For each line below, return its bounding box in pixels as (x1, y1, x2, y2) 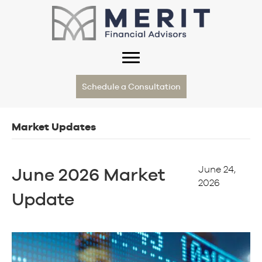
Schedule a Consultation (81, 81, 181, 91)
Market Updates (12, 120, 96, 133)
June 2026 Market (12, 164, 165, 185)
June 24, (198, 163, 236, 174)
